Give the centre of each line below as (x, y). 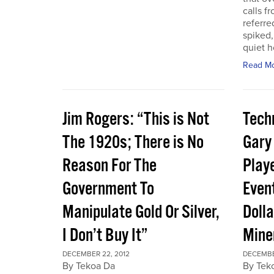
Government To (108, 189)
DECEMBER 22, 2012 (96, 254)
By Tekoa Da (89, 266)
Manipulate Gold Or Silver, (141, 213)
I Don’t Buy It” (105, 236)
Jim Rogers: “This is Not (136, 120)
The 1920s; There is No (133, 143)
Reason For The (109, 166)
